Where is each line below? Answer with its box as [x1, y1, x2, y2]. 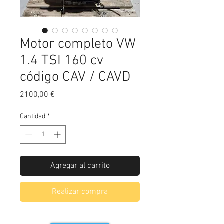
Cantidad [20, 112, 45, 121]
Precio [54, 89, 76, 100]
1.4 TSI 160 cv [20, 52, 103, 70]
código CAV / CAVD [20, 69, 130, 86]
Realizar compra [52, 187, 108, 197]
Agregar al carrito [50, 161, 110, 171]
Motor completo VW [20, 36, 136, 53]
